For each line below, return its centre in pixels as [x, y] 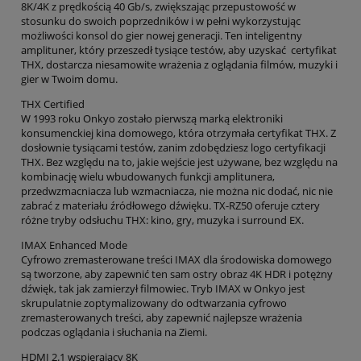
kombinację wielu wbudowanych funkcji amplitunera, [148, 176]
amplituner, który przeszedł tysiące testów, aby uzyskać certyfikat [179, 50]
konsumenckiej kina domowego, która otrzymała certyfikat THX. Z [178, 133]
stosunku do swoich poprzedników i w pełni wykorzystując [161, 21]
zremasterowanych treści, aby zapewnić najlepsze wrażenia [162, 317]
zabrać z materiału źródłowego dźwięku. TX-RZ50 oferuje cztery [170, 205]
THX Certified [53, 104]
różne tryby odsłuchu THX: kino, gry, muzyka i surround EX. [162, 220]
